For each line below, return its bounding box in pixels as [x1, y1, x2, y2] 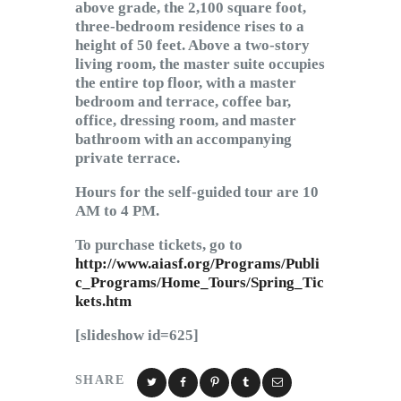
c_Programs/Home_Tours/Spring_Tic [75, 274, 324, 292]
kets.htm [75, 293, 132, 311]
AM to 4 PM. [75, 202, 159, 220]
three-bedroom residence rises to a [75, 18, 304, 36]
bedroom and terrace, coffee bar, [75, 93, 291, 111]
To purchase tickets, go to [75, 236, 243, 254]
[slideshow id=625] [75, 327, 199, 345]
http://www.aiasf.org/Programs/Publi [75, 255, 320, 273]
